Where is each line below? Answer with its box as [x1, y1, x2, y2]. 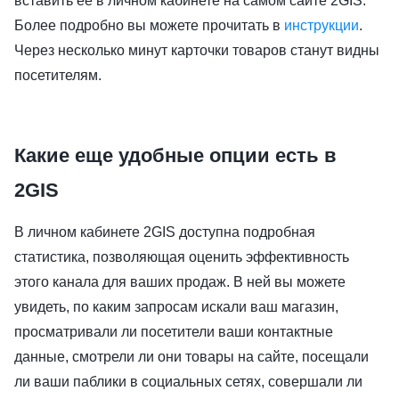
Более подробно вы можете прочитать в [14, 17, 284, 33]
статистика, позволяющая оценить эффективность [14, 248, 349, 265]
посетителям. [14, 67, 102, 83]
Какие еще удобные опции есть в [14, 143, 337, 167]
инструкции [284, 17, 359, 33]
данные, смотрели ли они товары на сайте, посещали [14, 348, 369, 364]
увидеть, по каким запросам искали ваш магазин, [14, 298, 338, 314]
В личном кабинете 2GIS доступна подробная [14, 224, 315, 240]
